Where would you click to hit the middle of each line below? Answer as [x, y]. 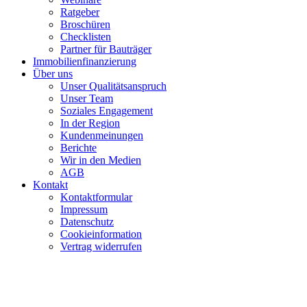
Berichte [78, 148]
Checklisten [86, 37]
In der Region [90, 123]
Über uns [53, 74]
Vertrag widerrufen [101, 247]
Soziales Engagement [107, 111]
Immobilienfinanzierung [85, 62]
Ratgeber [80, 12]
